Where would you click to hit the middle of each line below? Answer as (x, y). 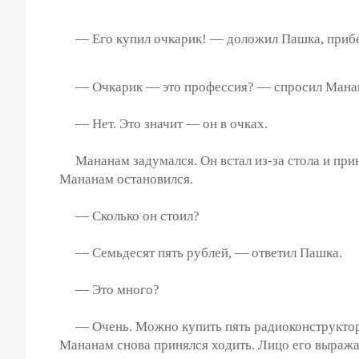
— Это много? (109, 289)
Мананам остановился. (126, 179)
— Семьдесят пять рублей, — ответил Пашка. (201, 252)
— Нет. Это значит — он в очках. (163, 123)
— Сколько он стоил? (129, 216)
